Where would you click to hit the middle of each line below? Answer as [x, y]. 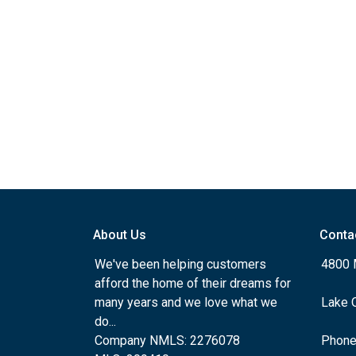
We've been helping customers [180, 264]
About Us [120, 235]
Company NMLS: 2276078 [167, 341]
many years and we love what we [186, 302]
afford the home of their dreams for [193, 283]
